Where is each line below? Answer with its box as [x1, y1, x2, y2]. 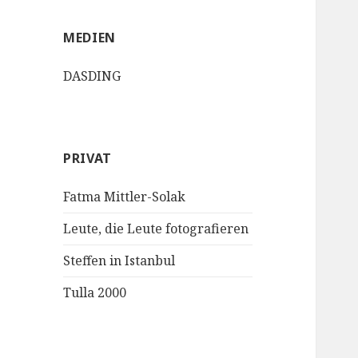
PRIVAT [63, 149, 112, 168]
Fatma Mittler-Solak [63, 188, 186, 206]
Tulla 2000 [63, 284, 127, 302]
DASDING [63, 67, 121, 86]
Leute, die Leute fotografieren [63, 220, 249, 238]
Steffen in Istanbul [63, 252, 176, 270]
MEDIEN [63, 29, 116, 47]
